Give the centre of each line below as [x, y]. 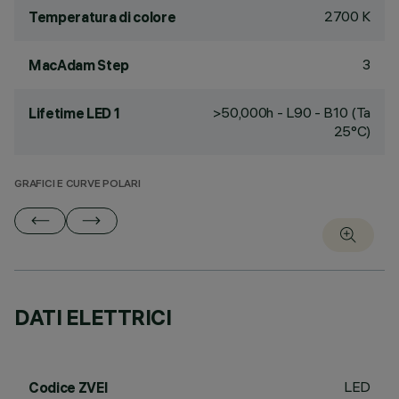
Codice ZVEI [69, 387]
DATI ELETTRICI [93, 317]
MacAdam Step [79, 65]
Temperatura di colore [102, 17]
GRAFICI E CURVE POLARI [77, 185]
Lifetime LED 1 [74, 113]
